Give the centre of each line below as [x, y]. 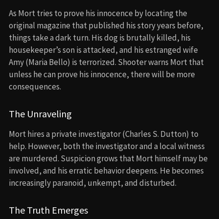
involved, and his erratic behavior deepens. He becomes [106, 170]
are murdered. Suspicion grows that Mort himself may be [108, 158]
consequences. [35, 86]
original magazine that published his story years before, [106, 25]
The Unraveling [40, 113]
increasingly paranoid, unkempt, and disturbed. [93, 183]
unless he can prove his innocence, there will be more [102, 74]
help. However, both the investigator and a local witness [107, 146]
